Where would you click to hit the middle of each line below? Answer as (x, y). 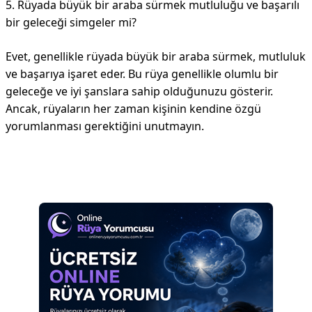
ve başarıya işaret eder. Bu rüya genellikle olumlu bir (142, 74)
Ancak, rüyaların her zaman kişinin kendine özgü (133, 109)
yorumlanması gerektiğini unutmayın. (105, 126)
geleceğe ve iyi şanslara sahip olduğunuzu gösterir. (139, 91)
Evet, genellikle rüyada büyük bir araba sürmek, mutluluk (156, 56)
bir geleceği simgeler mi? (71, 22)
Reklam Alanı (39, 177)
